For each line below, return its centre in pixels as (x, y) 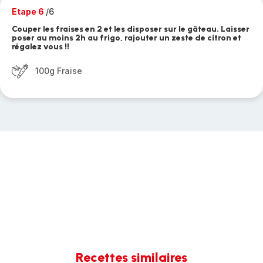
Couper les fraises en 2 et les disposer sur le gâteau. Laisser (131, 29)
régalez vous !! (41, 47)
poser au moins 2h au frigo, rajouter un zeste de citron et (127, 38)
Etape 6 (29, 11)
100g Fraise (59, 71)
